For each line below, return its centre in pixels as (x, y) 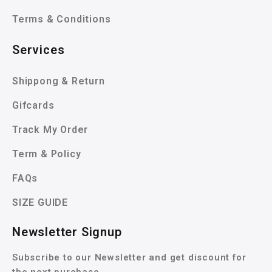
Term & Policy (47, 154)
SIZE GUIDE (40, 203)
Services (39, 50)
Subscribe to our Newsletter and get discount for (129, 258)
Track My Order (50, 130)
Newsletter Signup (67, 232)
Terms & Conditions (62, 19)
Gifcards (33, 106)
